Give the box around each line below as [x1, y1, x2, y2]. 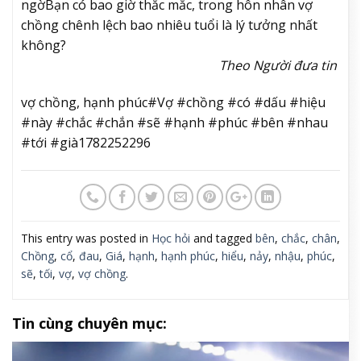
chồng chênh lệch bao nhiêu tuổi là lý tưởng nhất [21, 16, 317, 35]
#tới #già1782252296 [21, 133, 151, 151]
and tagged [190, 230, 255, 246]
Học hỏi [151, 230, 190, 246]
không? [21, 36, 66, 55]
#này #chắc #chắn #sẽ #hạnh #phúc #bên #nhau [21, 113, 328, 131]
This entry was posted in [21, 230, 151, 246]
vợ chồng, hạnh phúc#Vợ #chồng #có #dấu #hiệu [21, 93, 326, 111]
